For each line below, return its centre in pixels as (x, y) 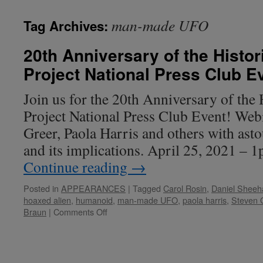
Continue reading (77, 167)
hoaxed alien (47, 200)
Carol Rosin (185, 188)
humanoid (94, 200)
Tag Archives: (68, 26)
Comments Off (80, 212)
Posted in (41, 188)
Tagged (147, 188)
